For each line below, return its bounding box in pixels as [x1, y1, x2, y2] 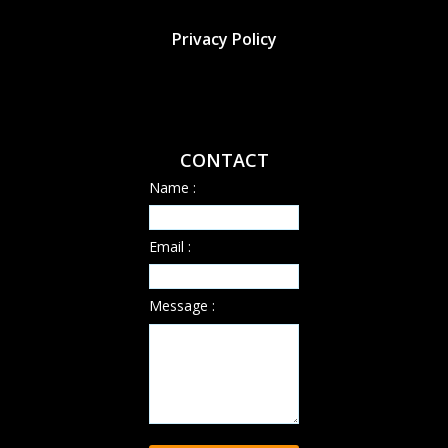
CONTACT [179, 148, 269, 172]
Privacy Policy [171, 28, 277, 50]
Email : [149, 237, 191, 256]
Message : [149, 296, 215, 315]
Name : [149, 178, 196, 197]
